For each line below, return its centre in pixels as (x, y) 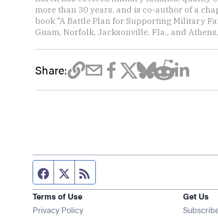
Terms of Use (58, 196)
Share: (51, 70)
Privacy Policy (58, 209)
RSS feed (110, 172)
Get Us (196, 196)
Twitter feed (95, 172)
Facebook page (82, 172)
